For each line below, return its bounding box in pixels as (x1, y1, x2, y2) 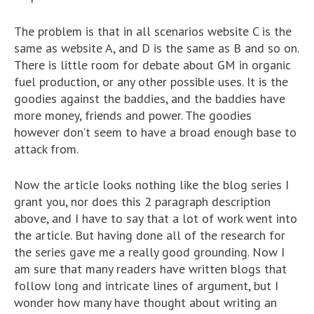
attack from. (14, 140, 78, 157)
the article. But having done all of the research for (14, 226, 285, 243)
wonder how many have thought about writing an (14, 294, 277, 310)
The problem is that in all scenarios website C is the (14, 22, 292, 39)
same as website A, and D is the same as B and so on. (14, 39, 299, 56)
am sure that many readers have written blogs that (14, 260, 287, 277)
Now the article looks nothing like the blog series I (14, 176, 289, 193)
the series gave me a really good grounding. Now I (14, 243, 285, 260)
